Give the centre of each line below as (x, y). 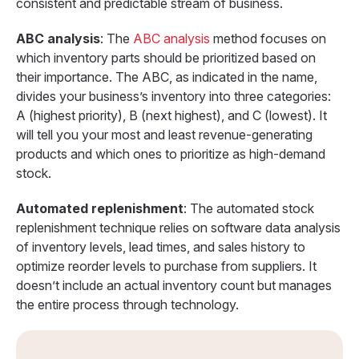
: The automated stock (249, 209)
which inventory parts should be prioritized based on (166, 58)
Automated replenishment (100, 209)
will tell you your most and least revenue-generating (164, 135)
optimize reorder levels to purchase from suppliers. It (166, 266)
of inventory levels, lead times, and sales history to (161, 247)
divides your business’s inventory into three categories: (173, 97)
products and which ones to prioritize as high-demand (171, 154)
